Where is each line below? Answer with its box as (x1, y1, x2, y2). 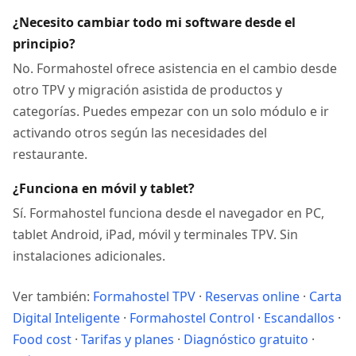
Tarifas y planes (81, 331, 174, 348)
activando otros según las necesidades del (13, 124, 267, 141)
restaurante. (13, 145, 87, 163)
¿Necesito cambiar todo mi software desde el (13, 14, 296, 31)
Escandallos (264, 309, 335, 327)
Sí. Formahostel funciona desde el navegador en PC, (13, 204, 324, 222)
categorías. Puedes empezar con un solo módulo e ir (13, 103, 329, 120)
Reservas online (205, 288, 300, 305)
